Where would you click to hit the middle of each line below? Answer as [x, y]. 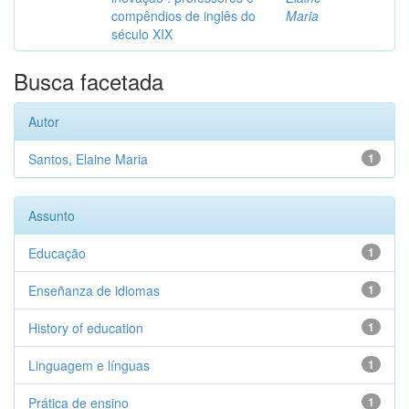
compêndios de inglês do [184, 16]
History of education [86, 328]
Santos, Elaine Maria [88, 159]
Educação [57, 253]
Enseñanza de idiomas [94, 290]
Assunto [52, 215]
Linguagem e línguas [89, 365]
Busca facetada [89, 81]
